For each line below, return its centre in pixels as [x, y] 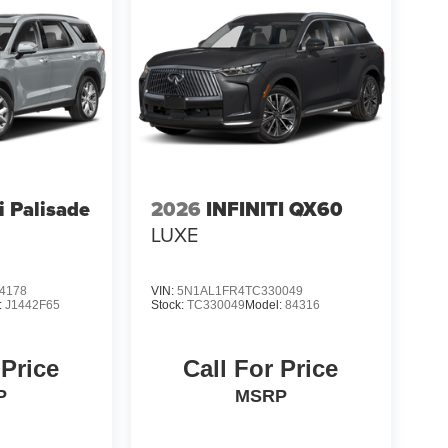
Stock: [168, 304]
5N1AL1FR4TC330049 [239, 290]
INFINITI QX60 [274, 209]
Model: [264, 304]
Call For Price [261, 368]
